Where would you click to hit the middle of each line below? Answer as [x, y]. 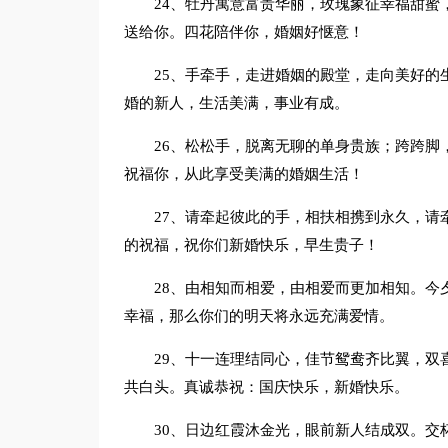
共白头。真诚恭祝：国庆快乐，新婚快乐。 [266, 387]
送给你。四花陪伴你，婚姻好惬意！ [243, 32]
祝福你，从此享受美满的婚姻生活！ [243, 174]
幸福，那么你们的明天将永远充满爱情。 [258, 316]
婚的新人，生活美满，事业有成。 [236, 103]
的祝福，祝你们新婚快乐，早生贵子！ [251, 245]
